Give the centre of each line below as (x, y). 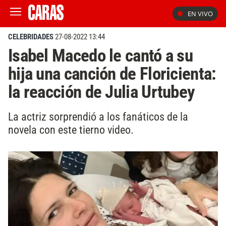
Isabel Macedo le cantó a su (100, 55)
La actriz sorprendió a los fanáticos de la (98, 116)
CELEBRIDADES (31, 37)
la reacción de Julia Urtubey (102, 92)
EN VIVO (200, 14)
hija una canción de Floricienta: (112, 74)
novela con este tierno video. (71, 129)
